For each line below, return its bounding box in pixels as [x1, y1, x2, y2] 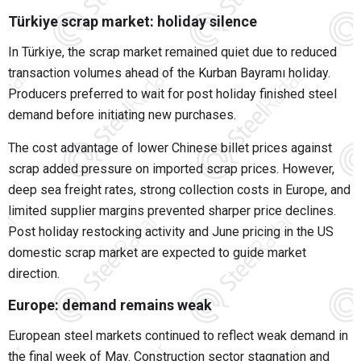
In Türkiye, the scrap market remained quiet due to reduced [8, 44, 337, 60]
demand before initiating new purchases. [8, 107, 236, 123]
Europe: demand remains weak [8, 297, 212, 314]
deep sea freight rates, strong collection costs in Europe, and [8, 182, 351, 198]
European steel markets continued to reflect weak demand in [8, 328, 348, 344]
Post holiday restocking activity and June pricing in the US [8, 224, 334, 240]
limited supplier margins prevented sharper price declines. [8, 203, 336, 219]
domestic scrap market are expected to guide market [8, 245, 306, 261]
